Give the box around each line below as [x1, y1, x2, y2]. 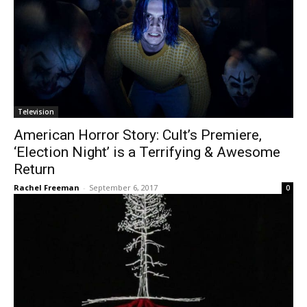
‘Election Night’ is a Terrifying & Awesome [14, 144, 280, 160]
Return [14, 161, 55, 177]
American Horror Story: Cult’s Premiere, [14, 127, 262, 143]
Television [18, 107, 54, 116]
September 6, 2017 [89, 182, 158, 193]
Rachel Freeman [14, 182, 79, 193]
